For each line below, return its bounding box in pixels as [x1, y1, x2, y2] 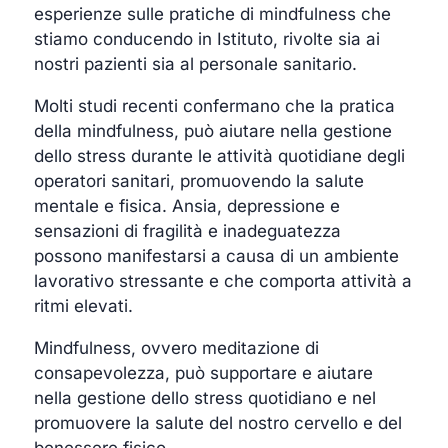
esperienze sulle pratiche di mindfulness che [34, 3, 392, 24]
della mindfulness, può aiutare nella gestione [34, 120, 393, 141]
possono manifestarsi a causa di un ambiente [34, 245, 400, 266]
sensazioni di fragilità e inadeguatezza [34, 220, 342, 241]
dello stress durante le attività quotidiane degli [34, 145, 406, 166]
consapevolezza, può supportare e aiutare [34, 362, 374, 383]
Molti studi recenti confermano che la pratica [34, 95, 396, 116]
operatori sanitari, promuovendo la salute [34, 170, 365, 191]
